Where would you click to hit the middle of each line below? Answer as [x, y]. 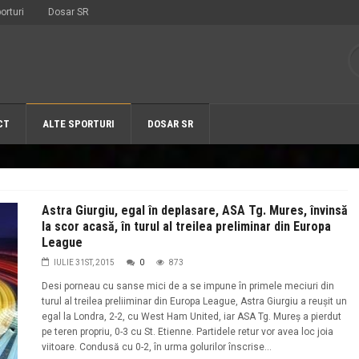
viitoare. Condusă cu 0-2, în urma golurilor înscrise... [156, 347]
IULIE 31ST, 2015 [84, 262]
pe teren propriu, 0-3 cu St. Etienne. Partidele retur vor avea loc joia [187, 332]
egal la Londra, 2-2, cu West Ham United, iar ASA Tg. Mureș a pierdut [191, 317]
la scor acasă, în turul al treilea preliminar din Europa [186, 226]
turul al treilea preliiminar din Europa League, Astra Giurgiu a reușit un [194, 301]
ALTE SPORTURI [79, 124]
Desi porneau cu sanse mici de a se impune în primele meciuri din [188, 286]
